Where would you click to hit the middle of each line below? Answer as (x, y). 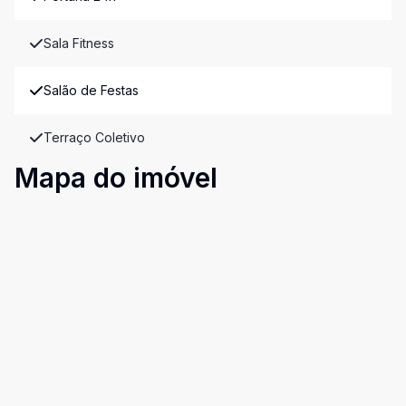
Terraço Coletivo (94, 137)
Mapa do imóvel (116, 178)
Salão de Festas (91, 90)
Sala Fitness (79, 43)
